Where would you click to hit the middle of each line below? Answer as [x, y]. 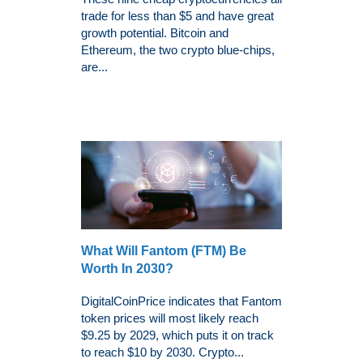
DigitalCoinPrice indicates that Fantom [181, 301]
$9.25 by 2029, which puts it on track [177, 335]
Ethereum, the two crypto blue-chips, [178, 50]
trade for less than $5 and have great [177, 16]
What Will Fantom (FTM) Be [164, 251]
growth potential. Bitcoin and [155, 33]
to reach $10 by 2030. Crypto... [162, 352]
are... [94, 67]
